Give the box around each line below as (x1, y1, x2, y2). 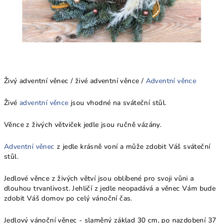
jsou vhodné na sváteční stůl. (68, 98, 167, 108)
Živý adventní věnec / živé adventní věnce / (4, 76, 146, 86)
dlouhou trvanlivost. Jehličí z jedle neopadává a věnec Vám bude (4, 184, 216, 193)
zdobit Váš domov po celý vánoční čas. (4, 194, 132, 203)
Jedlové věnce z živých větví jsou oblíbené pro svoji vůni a (4, 174, 194, 183)
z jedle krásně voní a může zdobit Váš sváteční (54, 142, 211, 151)
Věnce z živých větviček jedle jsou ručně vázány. (4, 120, 162, 129)
